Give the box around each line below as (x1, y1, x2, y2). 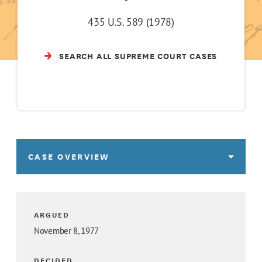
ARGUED (34, 209, 70, 220)
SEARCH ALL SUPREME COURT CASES (59, 49, 218, 62)
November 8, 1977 (34, 225, 99, 237)
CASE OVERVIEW (28, 150, 110, 163)
